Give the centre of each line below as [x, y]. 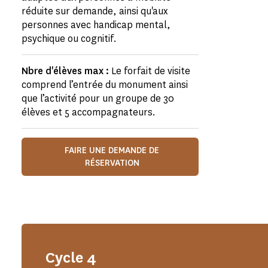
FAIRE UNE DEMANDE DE [112, 150]
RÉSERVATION [112, 163]
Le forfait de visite [151, 71]
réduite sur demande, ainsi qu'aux [95, 11]
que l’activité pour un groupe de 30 [98, 98]
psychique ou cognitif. [69, 39]
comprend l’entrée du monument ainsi [105, 85]
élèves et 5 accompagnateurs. [89, 112]
